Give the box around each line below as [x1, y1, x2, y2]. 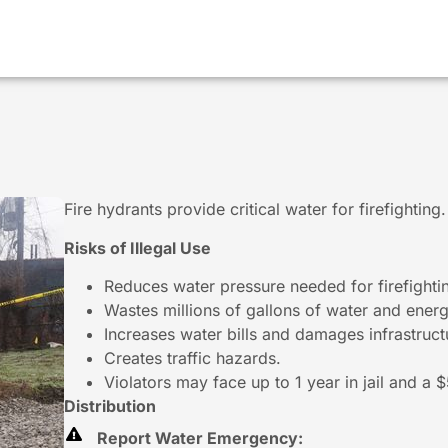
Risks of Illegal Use [64, 237, 211, 258]
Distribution [64, 395, 156, 416]
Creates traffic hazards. [104, 347, 281, 368]
